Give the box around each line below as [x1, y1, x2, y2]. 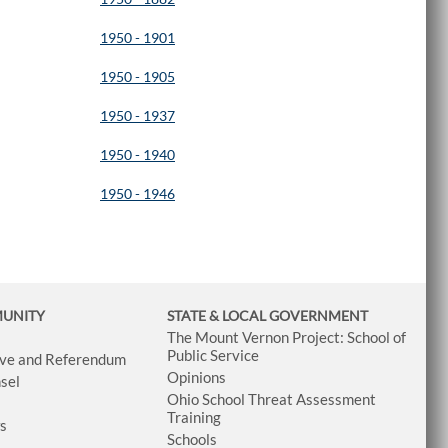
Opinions [166, 367, 226, 386]
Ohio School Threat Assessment [166, 389, 376, 408]
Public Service [166, 345, 259, 364]
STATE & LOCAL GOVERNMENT [166, 306, 368, 324]
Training [166, 407, 221, 426]
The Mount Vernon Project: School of [166, 327, 406, 346]
